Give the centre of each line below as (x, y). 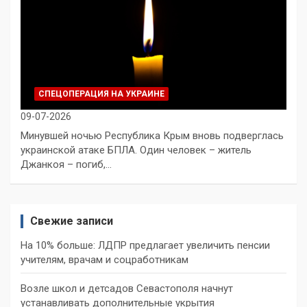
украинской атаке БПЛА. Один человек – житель (136, 150)
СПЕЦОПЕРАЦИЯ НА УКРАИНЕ (101, 94)
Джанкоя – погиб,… (66, 164)
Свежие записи (72, 221)
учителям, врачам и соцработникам (105, 259)
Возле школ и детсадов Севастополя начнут (127, 288)
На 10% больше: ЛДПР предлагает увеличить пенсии (145, 245)
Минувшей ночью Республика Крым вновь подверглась (152, 135)
